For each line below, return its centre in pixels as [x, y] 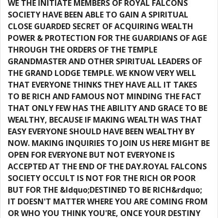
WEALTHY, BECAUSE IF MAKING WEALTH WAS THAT [105, 120]
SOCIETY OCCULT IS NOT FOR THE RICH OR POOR [102, 178]
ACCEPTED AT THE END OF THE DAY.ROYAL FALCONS [107, 166]
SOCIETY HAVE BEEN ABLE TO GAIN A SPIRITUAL [98, 15]
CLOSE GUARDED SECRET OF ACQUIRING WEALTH [100, 26]
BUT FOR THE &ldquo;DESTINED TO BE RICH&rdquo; [105, 190]
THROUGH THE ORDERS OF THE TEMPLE [82, 50]
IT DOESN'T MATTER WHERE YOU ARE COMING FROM [108, 201]
